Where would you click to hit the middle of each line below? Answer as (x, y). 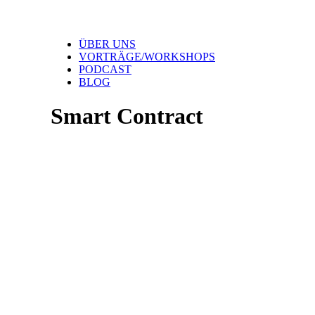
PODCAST (105, 69)
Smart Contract (127, 116)
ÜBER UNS (107, 44)
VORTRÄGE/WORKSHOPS (147, 57)
